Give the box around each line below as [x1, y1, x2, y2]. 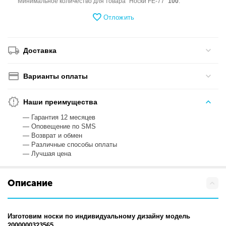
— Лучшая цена [23, 150, 72, 158]
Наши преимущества [23, 98, 98, 106]
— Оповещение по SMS [23, 123, 96, 131]
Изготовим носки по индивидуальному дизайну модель [8, 212, 191, 220]
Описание [8, 178, 52, 189]
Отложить [103, 13, 134, 21]
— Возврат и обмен [23, 132, 83, 140]
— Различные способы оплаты [23, 141, 118, 149]
